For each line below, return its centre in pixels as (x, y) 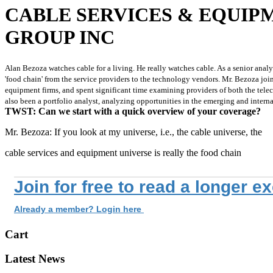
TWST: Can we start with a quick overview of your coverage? (133, 111)
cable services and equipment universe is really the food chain (123, 152)
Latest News (35, 259)
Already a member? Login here (79, 209)
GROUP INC (60, 37)
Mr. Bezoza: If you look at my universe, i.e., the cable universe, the (133, 132)
